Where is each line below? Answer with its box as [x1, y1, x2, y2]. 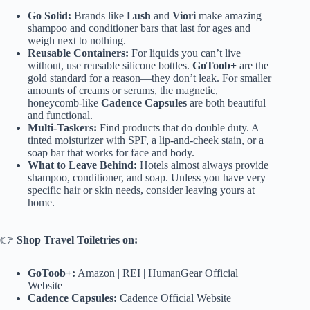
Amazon [77, 266, 115, 279]
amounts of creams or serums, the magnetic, [28, 84, 218, 96]
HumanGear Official [148, 266, 238, 279]
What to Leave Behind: [28, 158, 137, 171]
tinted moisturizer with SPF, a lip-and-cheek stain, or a [28, 134, 264, 146]
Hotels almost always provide [137, 158, 268, 171]
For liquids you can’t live [129, 46, 241, 59]
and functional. [28, 109, 93, 121]
